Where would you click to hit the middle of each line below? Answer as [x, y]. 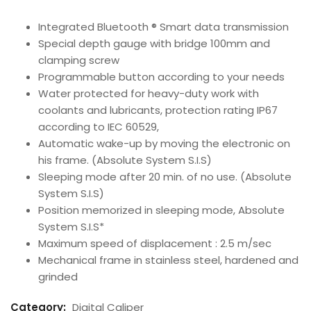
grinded [58, 276]
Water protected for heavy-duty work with [149, 93]
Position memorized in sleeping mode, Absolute [161, 210]
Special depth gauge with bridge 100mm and [154, 43]
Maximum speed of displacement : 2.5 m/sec [155, 243]
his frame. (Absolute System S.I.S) [125, 160]
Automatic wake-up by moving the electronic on [164, 143]
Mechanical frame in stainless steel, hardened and [168, 260]
